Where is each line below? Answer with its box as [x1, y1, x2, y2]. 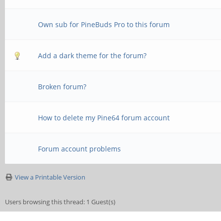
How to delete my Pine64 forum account [38, 113, 170, 122]
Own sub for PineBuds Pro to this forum [38, 20, 170, 29]
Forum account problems [38, 144, 121, 153]
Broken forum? [38, 82, 87, 91]
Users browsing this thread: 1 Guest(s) [5, 197, 115, 206]
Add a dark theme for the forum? [38, 51, 147, 60]
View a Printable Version [15, 173, 85, 182]
